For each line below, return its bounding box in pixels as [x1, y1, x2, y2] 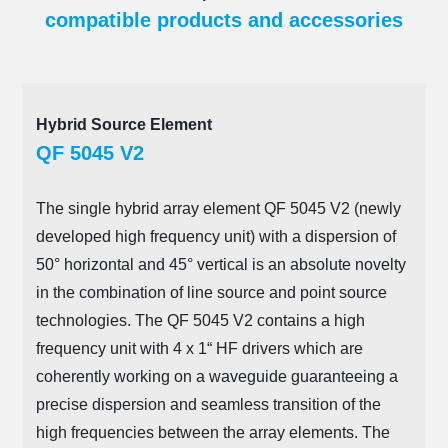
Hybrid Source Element [35, 116, 212, 134]
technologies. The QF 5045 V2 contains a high [35, 312, 365, 330]
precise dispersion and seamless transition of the [35, 396, 381, 414]
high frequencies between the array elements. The [35, 424, 390, 442]
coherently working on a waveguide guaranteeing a [35, 368, 398, 386]
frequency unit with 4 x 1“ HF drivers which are [35, 340, 363, 358]
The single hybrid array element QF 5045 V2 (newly [35, 200, 401, 218]
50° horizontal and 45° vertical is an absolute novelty [35, 256, 406, 274]
